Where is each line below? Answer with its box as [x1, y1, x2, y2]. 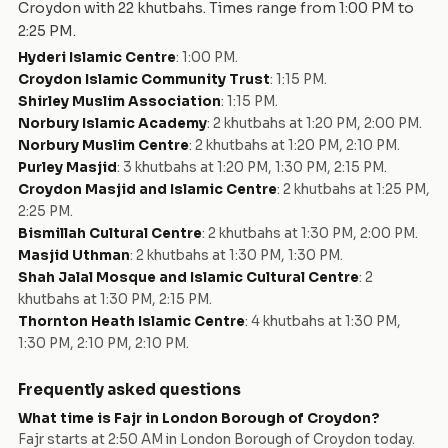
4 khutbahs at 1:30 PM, [251, 313, 401, 331]
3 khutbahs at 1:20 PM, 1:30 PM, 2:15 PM [123, 159, 384, 177]
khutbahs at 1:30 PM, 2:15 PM [18, 291, 209, 309]
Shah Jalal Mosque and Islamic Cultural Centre [18, 269, 359, 287]
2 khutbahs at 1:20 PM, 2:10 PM [195, 137, 397, 155]
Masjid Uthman [18, 247, 130, 265]
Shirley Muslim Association [18, 93, 221, 111]
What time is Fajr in [18, 410, 162, 428]
